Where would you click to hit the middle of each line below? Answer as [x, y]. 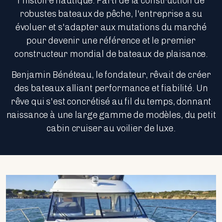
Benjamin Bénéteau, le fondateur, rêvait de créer [111, 75]
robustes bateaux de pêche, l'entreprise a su [111, 14]
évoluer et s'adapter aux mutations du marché [111, 28]
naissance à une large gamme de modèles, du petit [111, 115]
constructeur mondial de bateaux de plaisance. [111, 54]
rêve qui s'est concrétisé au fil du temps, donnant [111, 102]
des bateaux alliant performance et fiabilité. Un [111, 88]
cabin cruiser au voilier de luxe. [111, 129]
